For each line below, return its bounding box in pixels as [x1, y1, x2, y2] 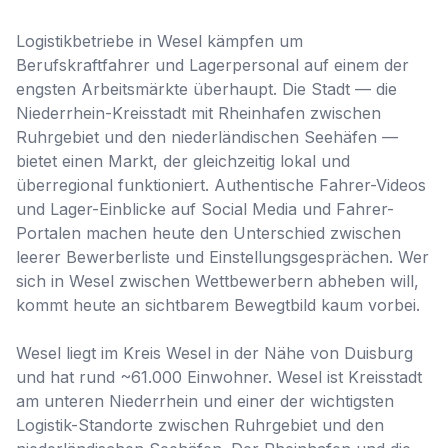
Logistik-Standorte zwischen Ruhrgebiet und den [16, 415, 384, 435]
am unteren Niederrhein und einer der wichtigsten [16, 391, 394, 411]
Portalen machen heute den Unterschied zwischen [16, 223, 401, 243]
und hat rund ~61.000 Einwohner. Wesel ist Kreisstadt [16, 367, 422, 387]
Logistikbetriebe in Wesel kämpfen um [16, 31, 303, 51]
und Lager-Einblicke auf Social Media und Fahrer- [16, 199, 394, 219]
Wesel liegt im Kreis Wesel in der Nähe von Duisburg [16, 343, 413, 363]
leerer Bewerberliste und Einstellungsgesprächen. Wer [16, 247, 429, 267]
